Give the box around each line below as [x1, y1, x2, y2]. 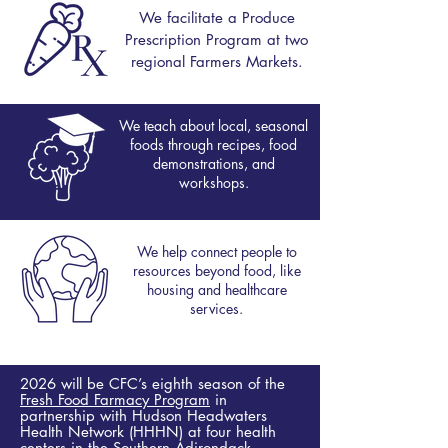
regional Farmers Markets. [130, 52, 303, 71]
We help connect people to [136, 242, 297, 261]
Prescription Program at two [125, 30, 308, 49]
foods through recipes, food [130, 135, 297, 154]
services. [190, 299, 243, 318]
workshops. [178, 173, 249, 192]
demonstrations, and [152, 154, 275, 173]
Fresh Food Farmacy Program [20, 390, 210, 409]
